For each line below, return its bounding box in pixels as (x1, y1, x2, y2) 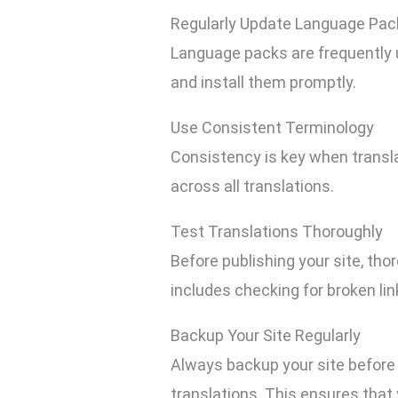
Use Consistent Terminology (171, 118, 375, 138)
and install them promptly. (171, 73, 357, 92)
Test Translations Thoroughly (171, 222, 384, 242)
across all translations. (171, 177, 335, 196)
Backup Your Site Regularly (171, 326, 362, 346)
